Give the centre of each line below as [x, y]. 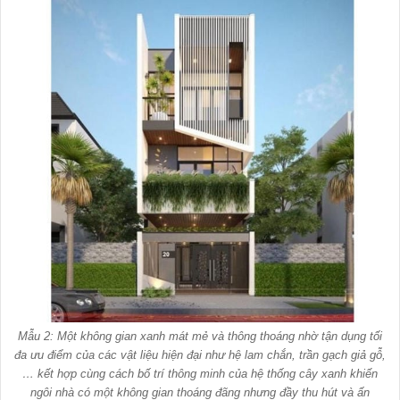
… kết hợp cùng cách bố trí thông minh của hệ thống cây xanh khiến [200, 373]
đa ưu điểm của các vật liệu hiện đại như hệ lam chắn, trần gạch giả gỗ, [200, 354]
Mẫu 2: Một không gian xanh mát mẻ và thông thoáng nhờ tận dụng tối [200, 336]
